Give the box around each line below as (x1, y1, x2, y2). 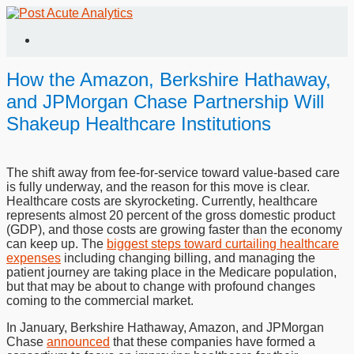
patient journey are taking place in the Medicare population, (6, 265, 337, 279)
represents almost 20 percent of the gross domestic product (6, 209, 335, 222)
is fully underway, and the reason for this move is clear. (6, 180, 310, 194)
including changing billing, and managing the (61, 251, 315, 265)
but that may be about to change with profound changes (6, 280, 315, 293)
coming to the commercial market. (6, 294, 194, 307)
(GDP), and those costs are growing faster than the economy (6, 223, 342, 236)
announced (47, 335, 110, 348)
